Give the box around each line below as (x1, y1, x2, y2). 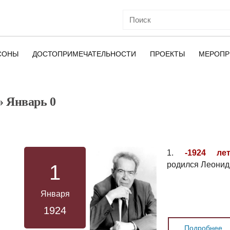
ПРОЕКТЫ (150, 50, 185, 58)
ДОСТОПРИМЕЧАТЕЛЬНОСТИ (32, 50, 136, 58)
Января (40, 189, 70, 198)
